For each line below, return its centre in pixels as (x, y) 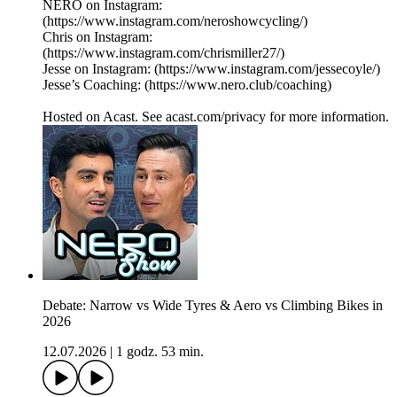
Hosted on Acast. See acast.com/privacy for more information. (216, 117)
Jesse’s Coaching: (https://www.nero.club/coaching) (187, 85)
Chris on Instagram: (97, 37)
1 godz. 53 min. (160, 352)
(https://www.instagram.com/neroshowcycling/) (175, 21)
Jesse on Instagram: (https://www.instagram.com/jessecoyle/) (211, 69)
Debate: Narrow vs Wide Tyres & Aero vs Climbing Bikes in (213, 306)
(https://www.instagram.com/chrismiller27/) (163, 53)
